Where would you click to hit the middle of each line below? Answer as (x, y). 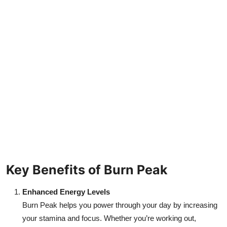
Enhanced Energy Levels (66, 192)
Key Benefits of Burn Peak (87, 169)
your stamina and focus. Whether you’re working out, (109, 218)
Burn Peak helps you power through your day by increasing (120, 205)
